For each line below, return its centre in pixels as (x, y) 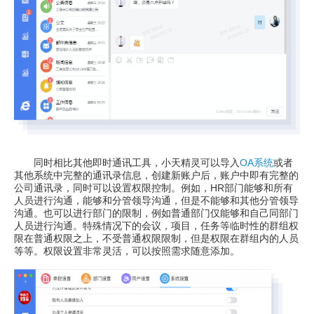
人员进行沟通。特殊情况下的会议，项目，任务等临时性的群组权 (156, 226)
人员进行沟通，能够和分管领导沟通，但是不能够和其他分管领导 (156, 200)
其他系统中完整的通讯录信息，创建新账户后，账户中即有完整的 (156, 175)
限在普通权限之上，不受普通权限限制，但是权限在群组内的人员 (156, 238)
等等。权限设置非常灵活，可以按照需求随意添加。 (127, 251)
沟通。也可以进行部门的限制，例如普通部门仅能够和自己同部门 (156, 213)
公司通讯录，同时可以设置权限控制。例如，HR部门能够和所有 (153, 188)
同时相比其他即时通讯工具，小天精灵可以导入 (127, 163)
